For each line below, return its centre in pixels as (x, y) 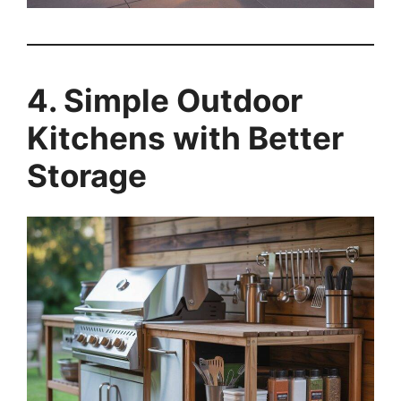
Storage (87, 175)
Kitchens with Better (185, 137)
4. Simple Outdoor (165, 100)
